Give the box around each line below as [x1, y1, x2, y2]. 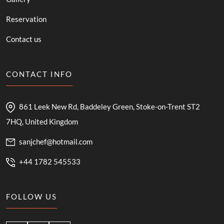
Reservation [6, 14, 46, 23]
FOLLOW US [6, 191, 57, 201]
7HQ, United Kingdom [6, 116, 78, 126]
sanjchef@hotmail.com [19, 136, 92, 146]
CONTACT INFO [6, 69, 72, 78]
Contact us [6, 34, 41, 43]
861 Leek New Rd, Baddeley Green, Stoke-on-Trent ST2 [19, 101, 200, 111]
